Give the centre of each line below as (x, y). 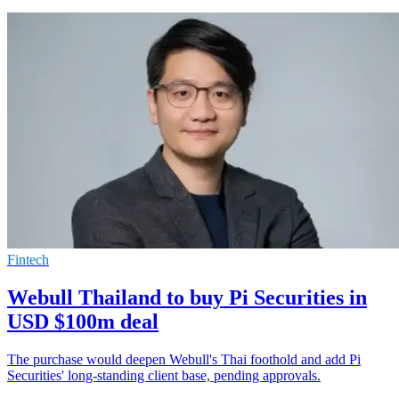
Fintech (28, 259)
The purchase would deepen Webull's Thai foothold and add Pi (184, 359)
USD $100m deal (83, 321)
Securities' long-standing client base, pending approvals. (164, 375)
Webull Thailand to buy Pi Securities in (187, 297)
